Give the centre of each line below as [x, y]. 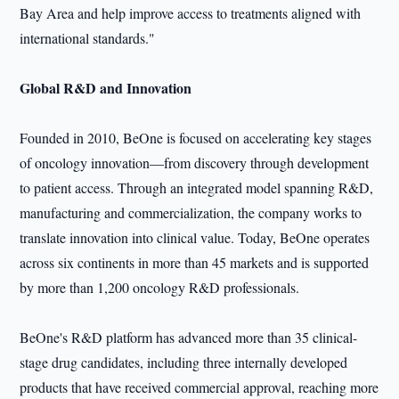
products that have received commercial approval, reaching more [199, 387]
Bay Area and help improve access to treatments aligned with [191, 13]
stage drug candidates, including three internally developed [184, 362]
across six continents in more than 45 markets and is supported [195, 262]
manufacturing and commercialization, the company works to [191, 212]
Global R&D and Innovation [106, 88]
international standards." [88, 38]
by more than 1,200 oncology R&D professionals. [160, 287]
